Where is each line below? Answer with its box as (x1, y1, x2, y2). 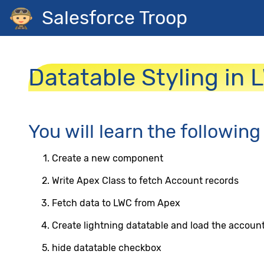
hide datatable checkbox (52, 242, 161, 253)
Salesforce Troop (42, 6, 187, 29)
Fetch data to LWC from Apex (52, 197, 180, 209)
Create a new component (52, 153, 163, 164)
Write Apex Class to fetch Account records (52, 175, 239, 186)
